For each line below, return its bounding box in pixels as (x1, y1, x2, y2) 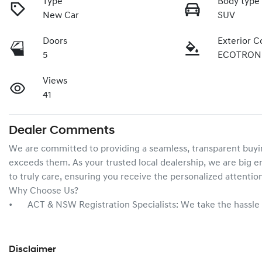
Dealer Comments (9, 124, 115, 137)
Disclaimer (9, 244, 56, 254)
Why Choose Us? (9, 186, 78, 196)
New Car (43, 11, 80, 20)
